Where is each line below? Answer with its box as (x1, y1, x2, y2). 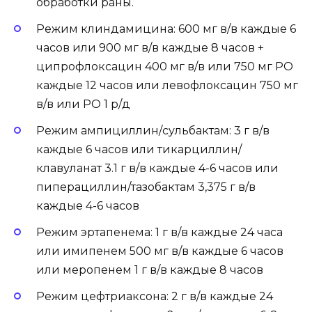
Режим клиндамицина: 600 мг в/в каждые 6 (36, 22, 296, 36)
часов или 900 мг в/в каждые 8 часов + (36, 40, 264, 54)
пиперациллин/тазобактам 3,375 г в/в (36, 180, 256, 194)
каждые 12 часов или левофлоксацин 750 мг (36, 78, 298, 92)
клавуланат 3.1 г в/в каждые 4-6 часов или (36, 161, 279, 175)
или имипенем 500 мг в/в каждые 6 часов (36, 244, 283, 258)
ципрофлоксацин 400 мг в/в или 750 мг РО (36, 59, 293, 73)
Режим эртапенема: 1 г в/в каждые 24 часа (36, 226, 283, 240)
